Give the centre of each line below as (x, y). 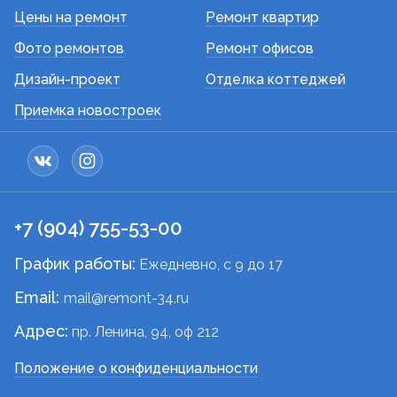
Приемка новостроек (88, 111)
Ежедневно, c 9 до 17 (209, 265)
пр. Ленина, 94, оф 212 (144, 332)
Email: (39, 298)
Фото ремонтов (69, 49)
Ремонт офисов (260, 49)
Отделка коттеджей (276, 80)
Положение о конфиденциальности (136, 369)
